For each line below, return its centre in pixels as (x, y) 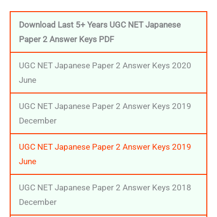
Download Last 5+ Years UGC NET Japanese (100, 24)
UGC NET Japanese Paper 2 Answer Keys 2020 (105, 65)
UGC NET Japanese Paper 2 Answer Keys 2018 (105, 187)
